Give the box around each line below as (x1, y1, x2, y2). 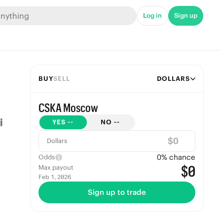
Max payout (38, 163, 74, 172)
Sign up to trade (87, 187, 146, 197)
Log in (143, 11, 162, 20)
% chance (161, 152, 195, 162)
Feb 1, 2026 (38, 173, 71, 181)
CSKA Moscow (38, 101, 98, 114)
